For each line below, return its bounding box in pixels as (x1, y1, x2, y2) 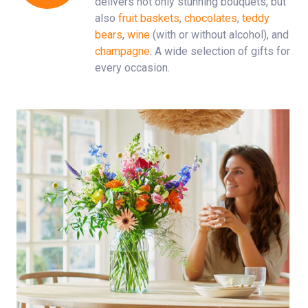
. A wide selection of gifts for (150, 45, 290, 58)
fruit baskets (118, 12, 179, 25)
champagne (95, 45, 150, 58)
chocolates (184, 12, 237, 25)
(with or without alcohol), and (150, 28, 289, 41)
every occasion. (95, 61, 170, 74)
